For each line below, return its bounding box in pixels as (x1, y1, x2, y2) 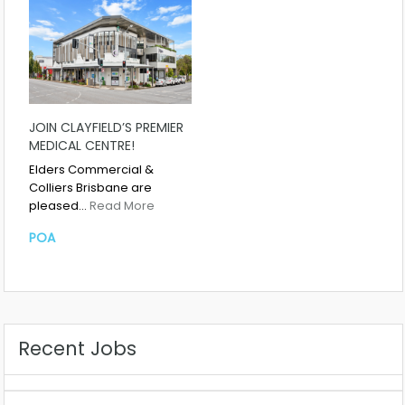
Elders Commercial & (29, 161, 154, 179)
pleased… (29, 197, 89, 215)
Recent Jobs (18, 334, 137, 362)
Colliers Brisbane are (29, 179, 152, 197)
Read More (89, 197, 155, 215)
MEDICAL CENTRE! (29, 137, 135, 155)
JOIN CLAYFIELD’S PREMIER (29, 118, 184, 137)
